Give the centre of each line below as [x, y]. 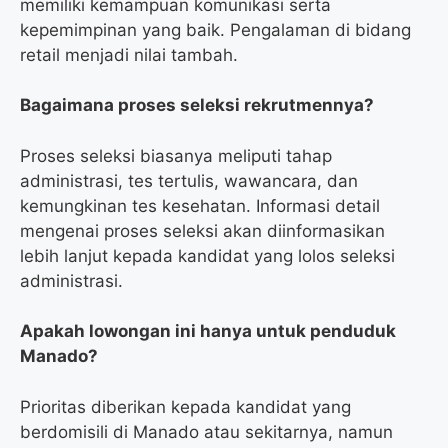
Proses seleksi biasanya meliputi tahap [176, 155]
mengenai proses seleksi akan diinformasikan [202, 230]
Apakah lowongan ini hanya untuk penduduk [208, 331]
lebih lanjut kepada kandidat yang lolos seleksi [207, 255]
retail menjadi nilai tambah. [129, 54]
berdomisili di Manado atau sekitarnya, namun [206, 431]
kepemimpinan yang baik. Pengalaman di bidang [215, 29]
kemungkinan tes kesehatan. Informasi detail [200, 205]
